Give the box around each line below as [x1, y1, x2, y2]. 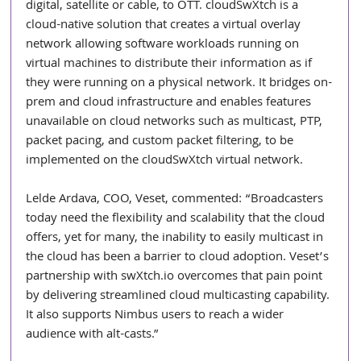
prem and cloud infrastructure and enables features [26, 92, 315, 114]
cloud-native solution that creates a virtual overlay [26, 15, 305, 36]
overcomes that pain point [174, 266, 326, 288]
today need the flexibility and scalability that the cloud [26, 208, 329, 230]
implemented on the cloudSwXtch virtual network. [26, 150, 304, 172]
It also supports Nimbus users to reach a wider [26, 305, 288, 326]
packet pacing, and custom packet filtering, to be [26, 131, 297, 152]
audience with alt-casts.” [26, 324, 160, 346]
